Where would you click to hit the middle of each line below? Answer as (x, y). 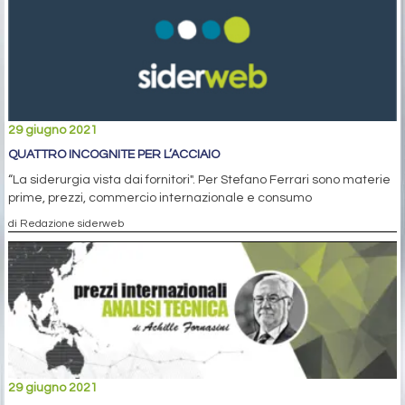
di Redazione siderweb (66, 224)
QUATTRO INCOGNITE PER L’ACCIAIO (114, 155)
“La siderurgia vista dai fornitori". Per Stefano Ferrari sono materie (199, 180)
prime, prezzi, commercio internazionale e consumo (160, 198)
